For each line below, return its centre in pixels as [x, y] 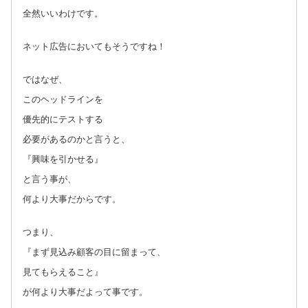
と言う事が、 [49, 179]
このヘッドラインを [63, 99]
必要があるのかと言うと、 [76, 139]
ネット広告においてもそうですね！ [94, 46]
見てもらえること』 [63, 272]
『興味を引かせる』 [63, 159]
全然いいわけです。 [63, 13]
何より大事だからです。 [72, 199]
